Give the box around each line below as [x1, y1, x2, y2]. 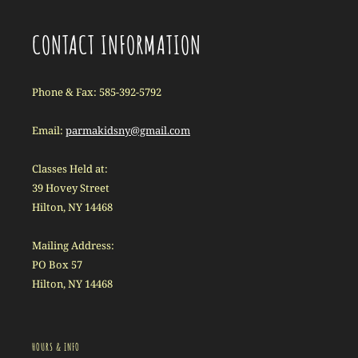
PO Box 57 [32, 257, 82, 272]
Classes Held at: [32, 161, 108, 176]
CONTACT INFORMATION [32, 28, 201, 61]
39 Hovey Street [32, 181, 109, 195]
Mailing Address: [32, 238, 114, 253]
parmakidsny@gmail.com [66, 123, 190, 137]
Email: [32, 123, 66, 137]
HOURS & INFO [32, 340, 80, 353]
